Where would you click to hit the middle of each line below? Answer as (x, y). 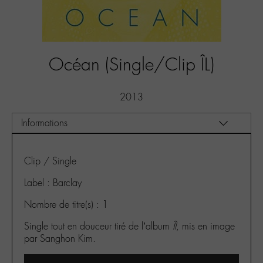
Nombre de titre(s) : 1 (66, 205)
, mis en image (205, 226)
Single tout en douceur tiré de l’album (98, 226)
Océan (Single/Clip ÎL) (131, 65)
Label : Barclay (53, 183)
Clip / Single (50, 161)
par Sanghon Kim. (60, 239)
